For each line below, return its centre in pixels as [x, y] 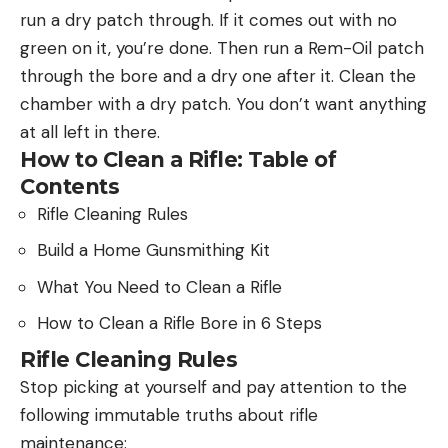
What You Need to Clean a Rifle [159, 286]
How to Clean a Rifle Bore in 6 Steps [179, 323]
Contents [69, 186]
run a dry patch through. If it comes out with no [208, 19]
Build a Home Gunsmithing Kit [153, 250]
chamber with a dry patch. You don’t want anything [223, 103]
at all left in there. [90, 131]
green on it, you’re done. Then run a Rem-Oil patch [222, 47]
